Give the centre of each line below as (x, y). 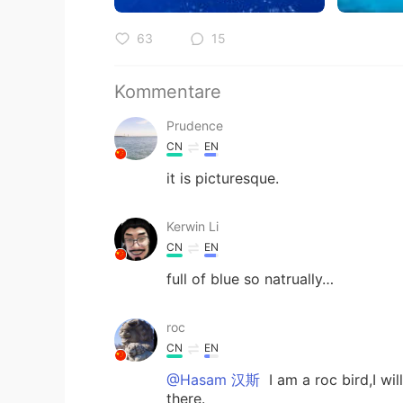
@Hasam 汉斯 (213, 379)
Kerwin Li (193, 226)
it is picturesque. (223, 178)
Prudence (195, 125)
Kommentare (168, 91)
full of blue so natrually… (250, 278)
